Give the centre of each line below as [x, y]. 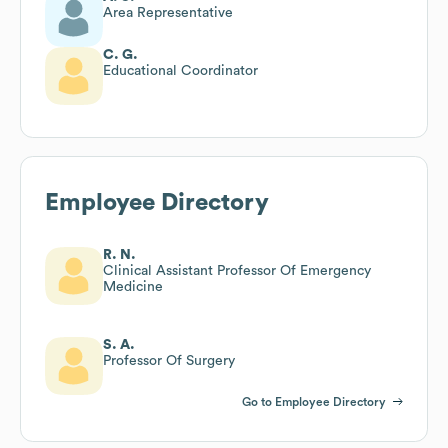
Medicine [133, 286]
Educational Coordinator [180, 70]
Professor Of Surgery [169, 360]
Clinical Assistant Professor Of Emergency [237, 270]
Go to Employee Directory [314, 401]
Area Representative [168, 12]
